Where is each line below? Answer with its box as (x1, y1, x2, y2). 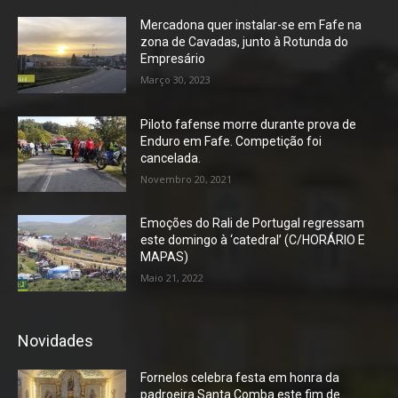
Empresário (140, 52, 206, 67)
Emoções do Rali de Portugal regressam (140, 216, 365, 231)
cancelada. (140, 150, 202, 165)
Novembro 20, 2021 (140, 171, 233, 186)
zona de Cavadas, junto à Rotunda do (140, 35, 349, 50)
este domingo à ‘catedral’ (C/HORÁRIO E (140, 233, 366, 248)
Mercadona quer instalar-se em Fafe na (140, 18, 362, 33)
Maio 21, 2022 (140, 271, 204, 285)
